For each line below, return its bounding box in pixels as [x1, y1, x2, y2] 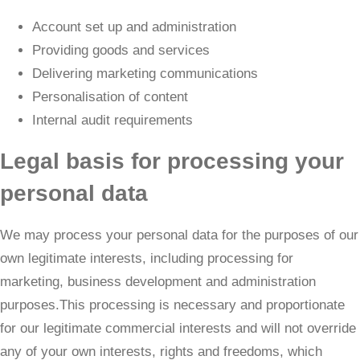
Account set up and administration [32, 18, 236, 35]
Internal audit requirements [32, 112, 193, 128]
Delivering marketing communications [32, 65, 258, 81]
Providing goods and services [32, 42, 210, 58]
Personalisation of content [32, 88, 188, 104]
